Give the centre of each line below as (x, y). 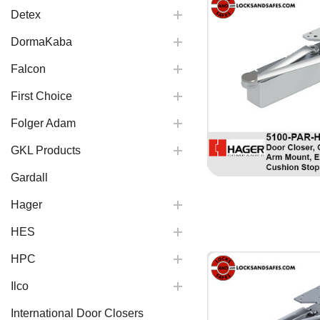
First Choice (41, 96)
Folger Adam (43, 123)
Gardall (29, 177)
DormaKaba (41, 42)
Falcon (28, 69)
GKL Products (46, 150)
